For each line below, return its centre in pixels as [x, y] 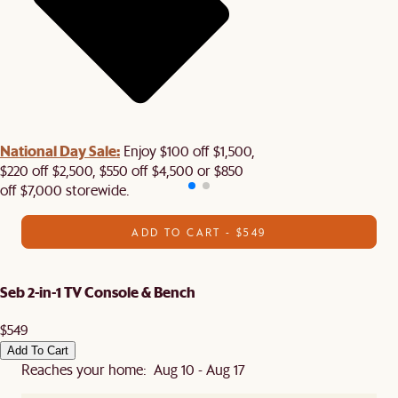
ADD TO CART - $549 [199, 231]
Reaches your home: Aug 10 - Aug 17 [133, 370]
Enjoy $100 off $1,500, [187, 150]
